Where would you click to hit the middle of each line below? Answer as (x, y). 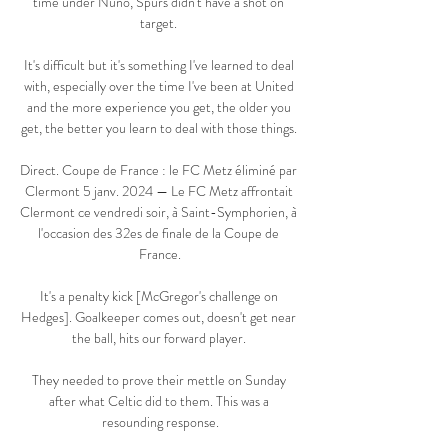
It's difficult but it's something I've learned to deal (158, 65)
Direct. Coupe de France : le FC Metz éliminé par (158, 170)
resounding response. (160, 422)
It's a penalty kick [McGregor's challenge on (158, 296)
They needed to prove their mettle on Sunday (158, 380)
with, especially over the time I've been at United (158, 86)
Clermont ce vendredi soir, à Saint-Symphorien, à (158, 212)
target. (160, 23)
